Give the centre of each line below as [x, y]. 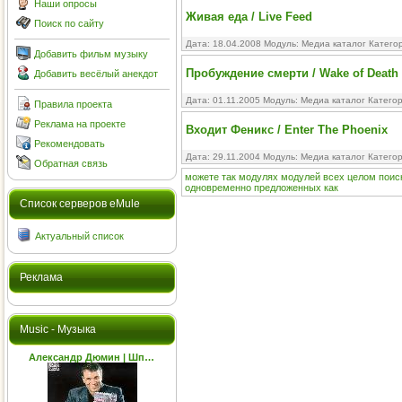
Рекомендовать [70, 144]
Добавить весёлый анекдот [96, 74]
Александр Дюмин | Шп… [92, 357]
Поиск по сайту [69, 23]
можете [202, 177]
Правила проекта [73, 104]
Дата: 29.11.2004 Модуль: [243, 157]
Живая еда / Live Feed [249, 17]
